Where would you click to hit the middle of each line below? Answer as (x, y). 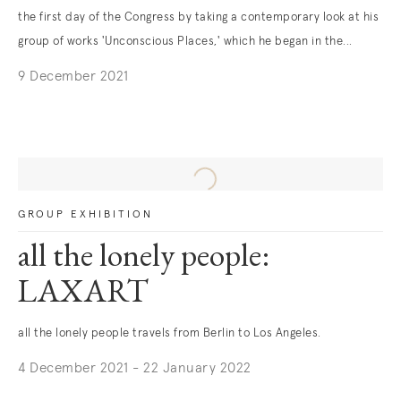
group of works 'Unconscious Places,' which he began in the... (185, 42)
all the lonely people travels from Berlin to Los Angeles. (170, 333)
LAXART (83, 294)
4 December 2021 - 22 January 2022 (135, 368)
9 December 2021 (73, 77)
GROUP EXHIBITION (85, 215)
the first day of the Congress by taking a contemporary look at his (198, 17)
